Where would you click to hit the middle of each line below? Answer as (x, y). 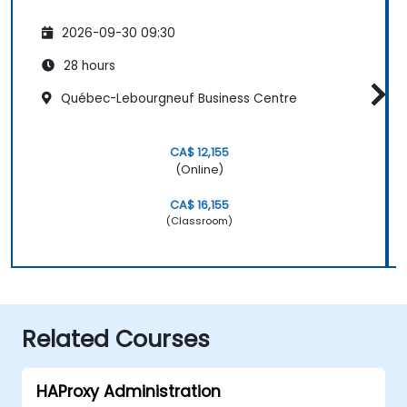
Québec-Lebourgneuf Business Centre (177, 99)
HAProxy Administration (129, 391)
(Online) (199, 169)
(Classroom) (199, 220)
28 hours (88, 66)
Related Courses (116, 339)
